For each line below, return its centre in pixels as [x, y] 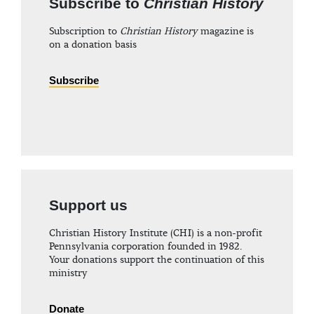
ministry [68, 273]
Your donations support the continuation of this [157, 260]
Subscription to [84, 31]
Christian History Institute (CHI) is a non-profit [156, 233]
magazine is [226, 31]
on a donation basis [93, 45]
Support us [88, 205]
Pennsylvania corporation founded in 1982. [146, 246]
